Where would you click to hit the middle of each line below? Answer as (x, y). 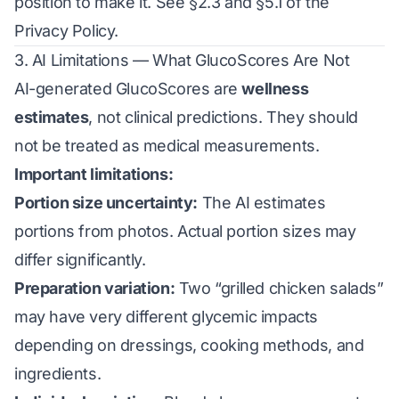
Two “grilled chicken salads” (279, 288)
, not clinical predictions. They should (223, 117)
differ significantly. (80, 260)
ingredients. (58, 374)
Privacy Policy (65, 31)
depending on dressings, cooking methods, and (189, 345)
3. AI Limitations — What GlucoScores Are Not (182, 60)
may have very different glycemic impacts (167, 317)
